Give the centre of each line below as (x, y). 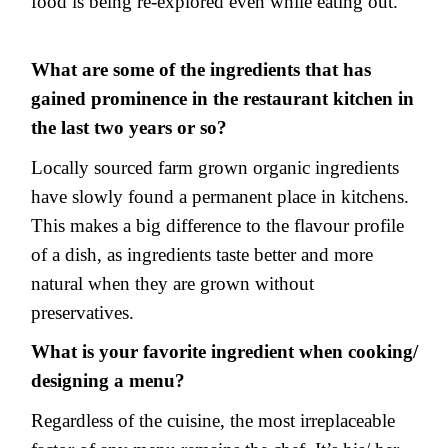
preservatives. (82, 312)
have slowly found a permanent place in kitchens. (220, 196)
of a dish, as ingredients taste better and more (202, 254)
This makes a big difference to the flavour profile (217, 225)
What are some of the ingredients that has (201, 69)
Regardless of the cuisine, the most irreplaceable (213, 420)
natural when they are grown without (172, 283)
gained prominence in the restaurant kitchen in (222, 98)
